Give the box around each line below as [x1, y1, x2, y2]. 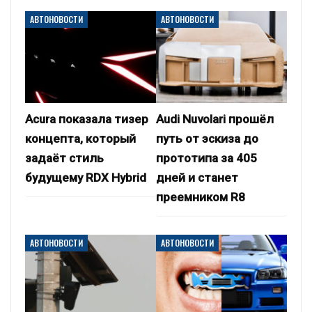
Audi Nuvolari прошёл [156, 112, 274, 127]
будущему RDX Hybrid [25, 171, 146, 185]
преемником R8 [156, 190, 245, 205]
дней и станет [156, 171, 238, 185]
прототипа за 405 [156, 151, 257, 166]
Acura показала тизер [25, 112, 148, 127]
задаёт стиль [25, 151, 104, 166]
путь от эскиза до [156, 132, 258, 146]
